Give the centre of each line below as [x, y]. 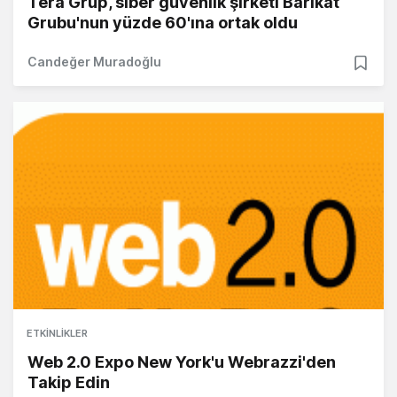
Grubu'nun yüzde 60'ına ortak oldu [163, 23]
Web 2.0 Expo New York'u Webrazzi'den [182, 362]
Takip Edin [69, 383]
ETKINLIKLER [57, 334]
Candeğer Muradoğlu [94, 62]
